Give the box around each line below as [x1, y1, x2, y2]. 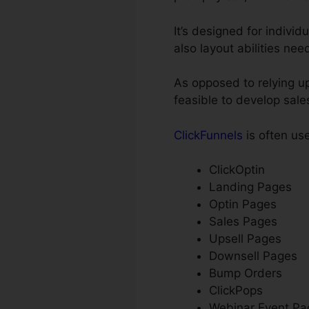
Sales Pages [209, 215, 277, 229]
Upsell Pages [209, 232, 281, 246]
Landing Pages [209, 180, 292, 195]
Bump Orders [209, 266, 282, 281]
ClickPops [209, 283, 263, 298]
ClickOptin [209, 163, 265, 177]
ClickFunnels [174, 128, 243, 142]
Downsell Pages [209, 249, 297, 263]
